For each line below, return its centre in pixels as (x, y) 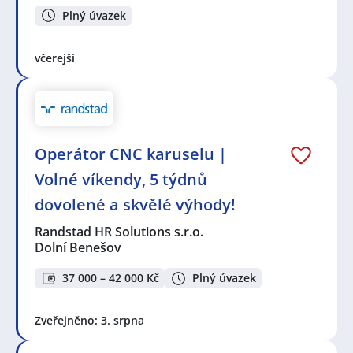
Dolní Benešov (78, 247)
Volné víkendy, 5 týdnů (121, 179)
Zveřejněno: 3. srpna (89, 321)
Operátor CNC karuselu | (131, 154)
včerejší (55, 58)
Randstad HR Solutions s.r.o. (120, 231)
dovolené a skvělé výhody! (135, 204)
